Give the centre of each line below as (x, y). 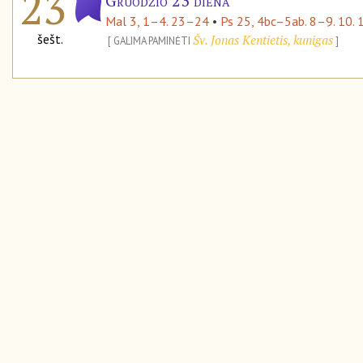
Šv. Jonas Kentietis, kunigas (263, 39)
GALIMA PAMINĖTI (153, 41)
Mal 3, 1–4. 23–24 (157, 21)
